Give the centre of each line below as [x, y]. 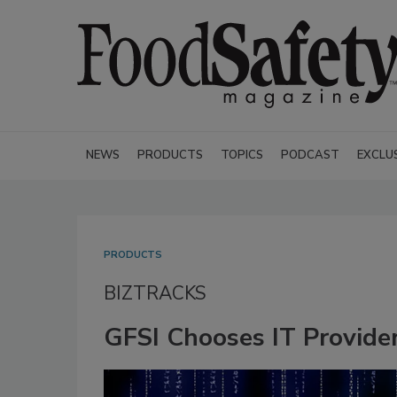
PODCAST [310, 155]
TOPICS [242, 155]
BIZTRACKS [155, 293]
